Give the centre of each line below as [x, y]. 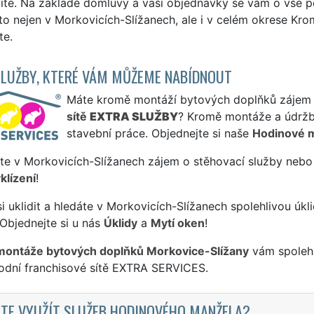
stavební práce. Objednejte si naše [159, 133]
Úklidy [120, 223]
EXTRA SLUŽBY [134, 116]
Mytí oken [177, 223]
